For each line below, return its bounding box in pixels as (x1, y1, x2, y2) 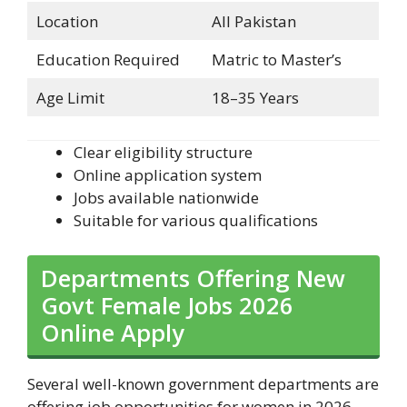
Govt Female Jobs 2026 (41, 289, 293, 321)
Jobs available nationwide (74, 187, 259, 209)
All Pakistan (211, 10, 296, 32)
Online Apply (41, 316, 184, 348)
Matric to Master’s (211, 48, 342, 70)
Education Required (35, 48, 180, 70)
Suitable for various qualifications (74, 210, 318, 232)
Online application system (74, 164, 262, 186)
